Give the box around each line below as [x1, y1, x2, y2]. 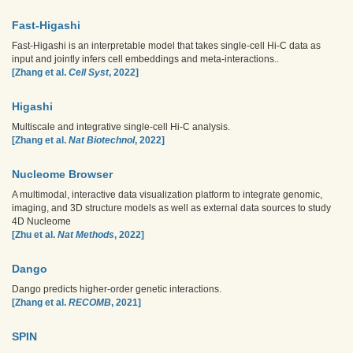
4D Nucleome [12, 216, 71, 227]
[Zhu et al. [12, 229, 58, 240]
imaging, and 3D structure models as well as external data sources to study [12, 203, 331, 214]
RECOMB [69, 297, 111, 308]
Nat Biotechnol [69, 135, 135, 146]
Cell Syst [69, 67, 109, 78]
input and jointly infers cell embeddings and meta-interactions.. [12, 54, 279, 65]
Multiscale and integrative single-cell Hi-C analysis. [12, 121, 230, 132]
